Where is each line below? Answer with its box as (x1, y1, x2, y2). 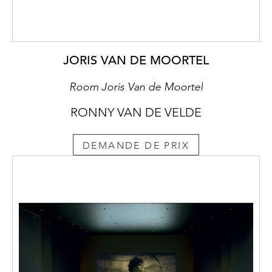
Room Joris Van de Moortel (69, 80, 203, 94)
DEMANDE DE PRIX (83, 139, 189, 151)
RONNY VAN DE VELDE (70, 105, 202, 120)
